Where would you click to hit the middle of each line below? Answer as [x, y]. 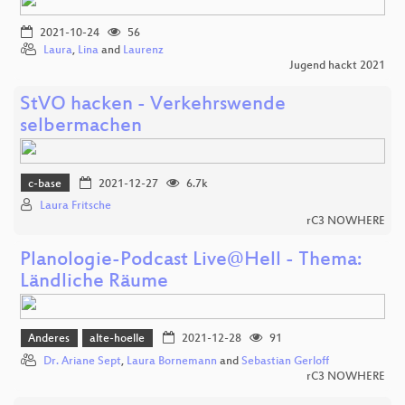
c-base [45, 184]
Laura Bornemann [172, 361]
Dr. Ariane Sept [82, 361]
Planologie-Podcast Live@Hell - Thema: [191, 260]
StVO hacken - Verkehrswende [153, 106]
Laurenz [143, 51]
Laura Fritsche [75, 206]
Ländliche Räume [94, 282]
